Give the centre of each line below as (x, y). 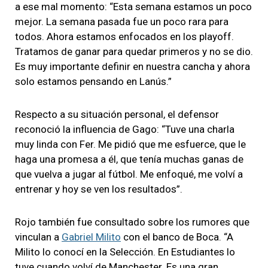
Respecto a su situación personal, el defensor (117, 114)
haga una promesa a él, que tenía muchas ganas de (129, 159)
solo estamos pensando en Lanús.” (93, 81)
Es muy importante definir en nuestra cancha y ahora (133, 66)
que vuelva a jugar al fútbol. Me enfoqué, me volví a (129, 174)
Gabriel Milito (91, 237)
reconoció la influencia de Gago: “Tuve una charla (125, 129)
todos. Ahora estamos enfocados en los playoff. (124, 36)
